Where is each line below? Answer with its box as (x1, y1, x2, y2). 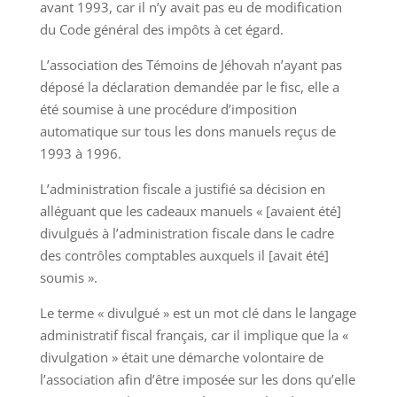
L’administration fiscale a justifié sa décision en (39, 180, 325, 198)
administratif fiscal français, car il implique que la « (39, 326, 348, 345)
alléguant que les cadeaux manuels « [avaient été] (39, 202, 341, 221)
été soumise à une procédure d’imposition (39, 100, 297, 119)
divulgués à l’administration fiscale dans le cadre (39, 224, 334, 243)
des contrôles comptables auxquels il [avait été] (39, 246, 329, 265)
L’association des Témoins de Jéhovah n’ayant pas (39, 56, 342, 74)
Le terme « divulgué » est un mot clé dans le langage (39, 304, 356, 323)
